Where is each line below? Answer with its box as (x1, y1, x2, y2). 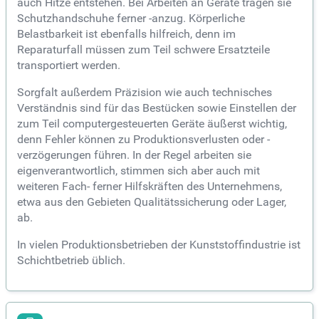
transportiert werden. (17, 58, 120, 73)
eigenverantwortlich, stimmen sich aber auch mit (17, 164, 260, 178)
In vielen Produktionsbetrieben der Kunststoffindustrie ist (17, 238, 300, 252)
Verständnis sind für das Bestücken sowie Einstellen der (17, 101, 296, 115)
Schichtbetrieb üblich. (17, 253, 125, 268)
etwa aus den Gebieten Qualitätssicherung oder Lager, (17, 195, 286, 209)
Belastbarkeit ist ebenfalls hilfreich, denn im (17, 27, 236, 41)
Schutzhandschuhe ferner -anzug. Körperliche (17, 11, 245, 26)
